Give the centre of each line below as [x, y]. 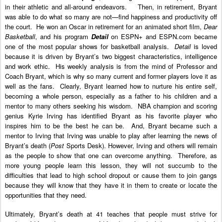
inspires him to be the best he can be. [65, 125]
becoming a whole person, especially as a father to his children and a [111, 96]
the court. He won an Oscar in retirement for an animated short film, [104, 26]
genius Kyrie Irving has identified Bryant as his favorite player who [111, 115]
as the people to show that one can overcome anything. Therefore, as [111, 155]
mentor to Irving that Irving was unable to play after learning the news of [111, 135]
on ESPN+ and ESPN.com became [163, 36]
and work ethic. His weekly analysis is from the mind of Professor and [111, 66]
